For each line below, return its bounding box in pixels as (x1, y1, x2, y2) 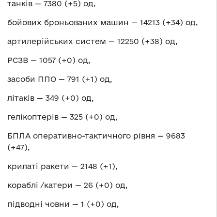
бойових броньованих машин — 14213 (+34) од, (7, 18, 198, 27)
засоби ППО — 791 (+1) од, (7, 75, 112, 84)
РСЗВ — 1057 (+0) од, (7, 56, 90, 65)
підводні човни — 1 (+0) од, (7, 200, 119, 209)
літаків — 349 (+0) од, (7, 93, 93, 103)
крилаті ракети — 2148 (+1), (7, 162, 117, 171)
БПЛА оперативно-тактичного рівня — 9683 (7, 131, 185, 140)
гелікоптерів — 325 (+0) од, (7, 112, 117, 122)
